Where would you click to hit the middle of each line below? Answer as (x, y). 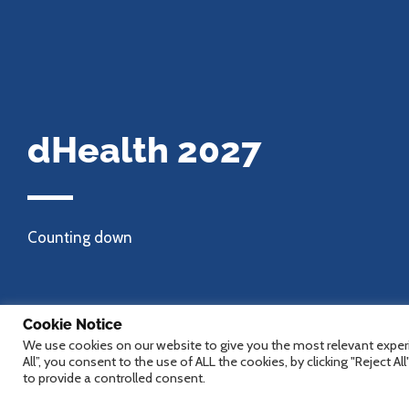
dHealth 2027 (144, 149)
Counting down (80, 237)
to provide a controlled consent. (114, 378)
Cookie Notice (73, 325)
